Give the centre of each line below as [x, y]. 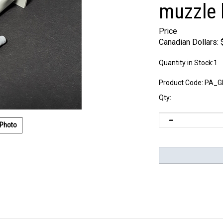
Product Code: [181, 83]
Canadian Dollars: [189, 42]
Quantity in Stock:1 [188, 63]
